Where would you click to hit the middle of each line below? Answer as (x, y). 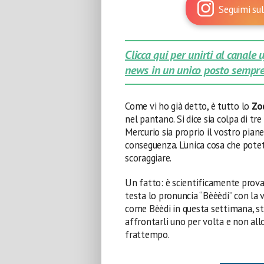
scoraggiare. (148, 158)
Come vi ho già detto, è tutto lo (188, 106)
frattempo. (147, 235)
